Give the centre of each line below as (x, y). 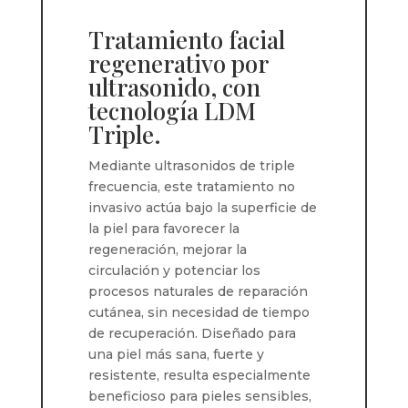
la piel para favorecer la (163, 229)
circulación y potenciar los (174, 270)
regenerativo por (178, 63)
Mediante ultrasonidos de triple (191, 166)
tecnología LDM (172, 111)
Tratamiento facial (186, 40)
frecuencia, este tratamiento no (191, 187)
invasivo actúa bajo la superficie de (202, 208)
